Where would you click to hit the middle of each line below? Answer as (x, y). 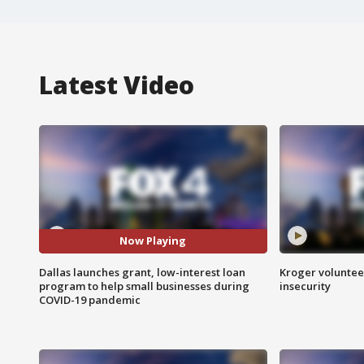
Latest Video (117, 84)
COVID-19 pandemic (90, 299)
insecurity (305, 286)
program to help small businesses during (144, 286)
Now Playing (153, 241)
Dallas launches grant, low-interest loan (142, 272)
